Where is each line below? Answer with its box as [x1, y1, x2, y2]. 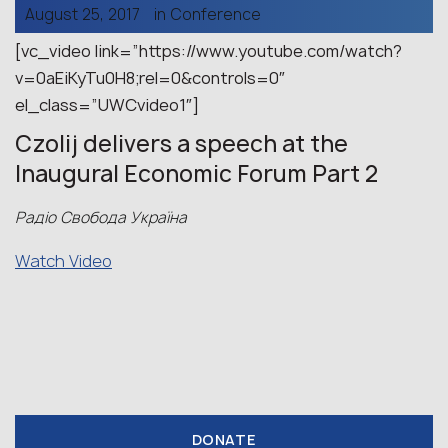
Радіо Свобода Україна [15, 207, 187, 228]
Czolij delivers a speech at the [15, 129, 348, 159]
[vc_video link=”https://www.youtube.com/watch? [15, 40, 402, 62]
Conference [170, 4, 261, 25]
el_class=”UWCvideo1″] [15, 94, 199, 116]
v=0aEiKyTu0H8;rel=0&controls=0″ [15, 67, 285, 89]
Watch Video [15, 250, 112, 272]
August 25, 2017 [25, 4, 140, 25]
